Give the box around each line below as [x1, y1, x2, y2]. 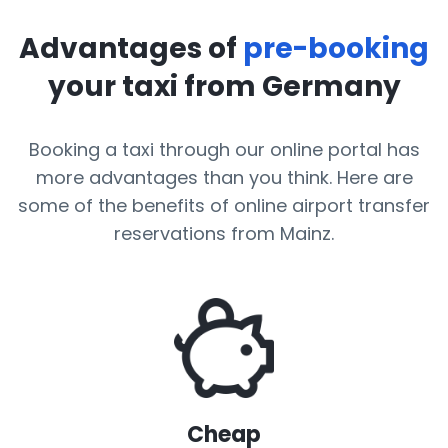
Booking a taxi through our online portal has [28, 137, 420, 162]
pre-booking [243, 29, 429, 68]
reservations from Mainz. [114, 221, 334, 246]
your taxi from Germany [47, 67, 401, 106]
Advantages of [19, 29, 243, 68]
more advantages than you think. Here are [35, 165, 413, 190]
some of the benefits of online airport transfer [18, 193, 430, 218]
